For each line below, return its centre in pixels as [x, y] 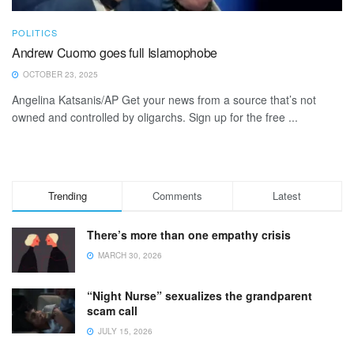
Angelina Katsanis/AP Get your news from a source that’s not [164, 99]
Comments [177, 195]
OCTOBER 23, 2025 [59, 74]
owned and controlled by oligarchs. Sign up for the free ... [155, 117]
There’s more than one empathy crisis [189, 234]
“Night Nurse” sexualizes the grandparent [200, 296]
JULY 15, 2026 [124, 331]
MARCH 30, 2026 [129, 255]
